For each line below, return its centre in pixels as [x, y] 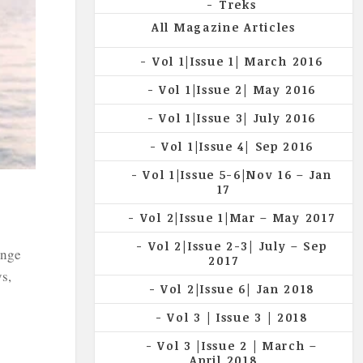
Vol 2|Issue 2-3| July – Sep [237, 246]
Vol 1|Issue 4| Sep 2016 [238, 146]
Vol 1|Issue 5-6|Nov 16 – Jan [237, 174]
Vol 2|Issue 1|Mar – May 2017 [237, 217]
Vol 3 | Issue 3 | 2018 [237, 317]
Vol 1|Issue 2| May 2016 [238, 89]
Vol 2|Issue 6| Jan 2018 [238, 288]
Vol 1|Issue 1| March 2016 [237, 61]
